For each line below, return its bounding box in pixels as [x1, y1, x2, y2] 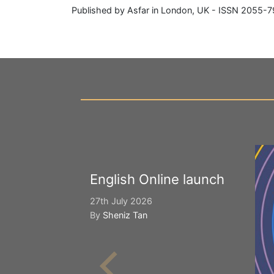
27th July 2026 [90, 195, 152, 206]
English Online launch [90, 171, 224, 187]
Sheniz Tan [103, 209, 147, 220]
